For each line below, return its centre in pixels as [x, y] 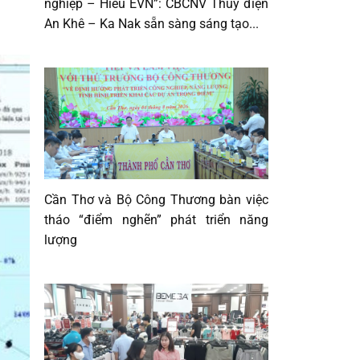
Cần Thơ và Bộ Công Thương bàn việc [156, 200]
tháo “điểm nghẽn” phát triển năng [156, 220]
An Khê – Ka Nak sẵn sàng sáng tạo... [151, 23]
